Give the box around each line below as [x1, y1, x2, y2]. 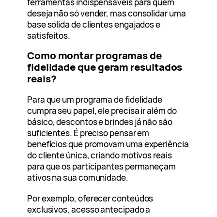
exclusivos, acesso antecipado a [27, 204, 151, 216]
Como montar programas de [27, 48, 162, 62]
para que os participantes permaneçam [27, 161, 176, 172]
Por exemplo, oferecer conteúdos [27, 193, 154, 204]
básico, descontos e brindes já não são [27, 116, 172, 128]
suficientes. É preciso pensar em [27, 127, 150, 139]
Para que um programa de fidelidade [27, 94, 163, 106]
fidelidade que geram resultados [27, 60, 183, 74]
